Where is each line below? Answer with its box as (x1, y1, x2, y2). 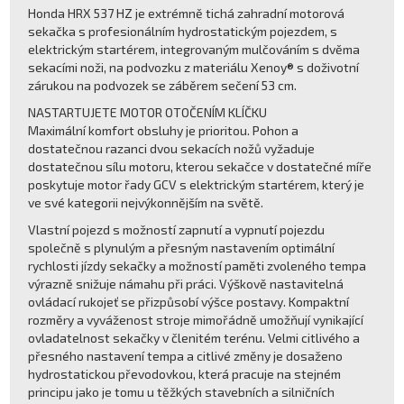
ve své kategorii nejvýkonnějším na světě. (28, 194, 264, 210)
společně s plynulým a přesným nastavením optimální (28, 239, 335, 255)
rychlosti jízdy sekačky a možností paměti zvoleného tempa (28, 257, 367, 273)
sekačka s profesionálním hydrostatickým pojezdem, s (28, 23, 338, 39)
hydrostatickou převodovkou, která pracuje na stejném (28, 365, 342, 381)
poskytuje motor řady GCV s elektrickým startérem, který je (28, 176, 365, 192)
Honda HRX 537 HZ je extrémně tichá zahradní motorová (28, 5, 345, 21)
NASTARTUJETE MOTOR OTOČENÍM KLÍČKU (28, 104, 268, 120)
